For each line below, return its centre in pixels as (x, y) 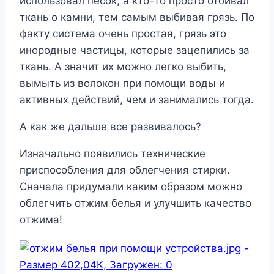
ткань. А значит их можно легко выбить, (123, 67)
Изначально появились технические (113, 154)
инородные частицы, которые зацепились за (135, 50)
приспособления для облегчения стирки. (125, 170)
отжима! (41, 220)
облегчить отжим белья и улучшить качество (135, 203)
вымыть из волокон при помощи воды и (122, 83)
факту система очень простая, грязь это (123, 34)
